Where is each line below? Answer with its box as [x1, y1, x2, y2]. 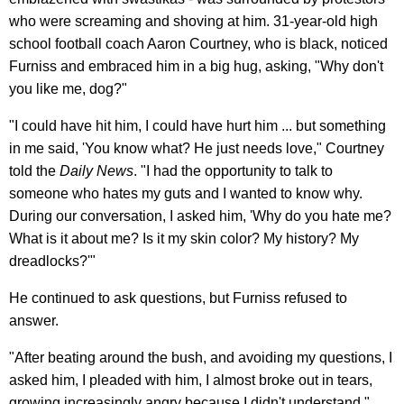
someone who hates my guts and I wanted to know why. [9, 186, 363, 202]
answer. [9, 313, 59, 329]
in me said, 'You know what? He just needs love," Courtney [9, 141, 384, 157]
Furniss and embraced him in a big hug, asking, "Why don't [9, 59, 383, 75]
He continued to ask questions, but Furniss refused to [9, 290, 347, 307]
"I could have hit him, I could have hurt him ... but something [9, 118, 386, 134]
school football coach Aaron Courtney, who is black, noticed [9, 36, 388, 52]
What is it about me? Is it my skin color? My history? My [9, 231, 359, 247]
